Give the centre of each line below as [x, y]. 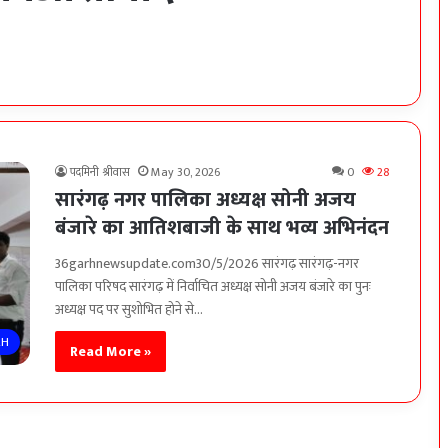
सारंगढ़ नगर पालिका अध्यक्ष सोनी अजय [205, 200]
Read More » [110, 352]
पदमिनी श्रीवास [100, 172]
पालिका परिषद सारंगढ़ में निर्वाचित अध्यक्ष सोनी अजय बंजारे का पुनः [213, 287]
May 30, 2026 [185, 172]
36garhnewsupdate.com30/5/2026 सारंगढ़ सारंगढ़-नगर [207, 264]
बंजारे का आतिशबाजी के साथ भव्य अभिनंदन [222, 228]
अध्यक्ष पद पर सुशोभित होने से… [129, 310]
